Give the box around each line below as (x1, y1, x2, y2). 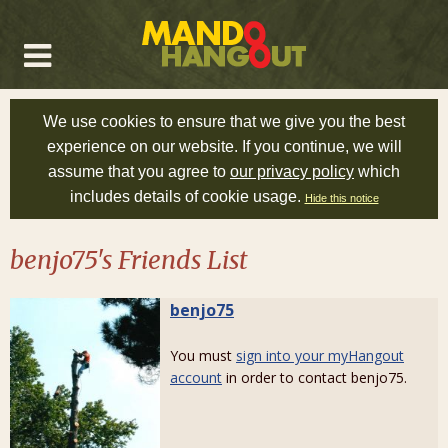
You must (170, 346, 236, 365)
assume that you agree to (48, 163, 230, 180)
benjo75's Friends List (10, 244, 248, 276)
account (170, 368, 222, 387)
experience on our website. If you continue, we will (46, 138, 402, 155)
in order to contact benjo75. (222, 368, 407, 387)
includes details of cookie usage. (69, 188, 305, 205)
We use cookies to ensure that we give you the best (43, 113, 405, 130)
